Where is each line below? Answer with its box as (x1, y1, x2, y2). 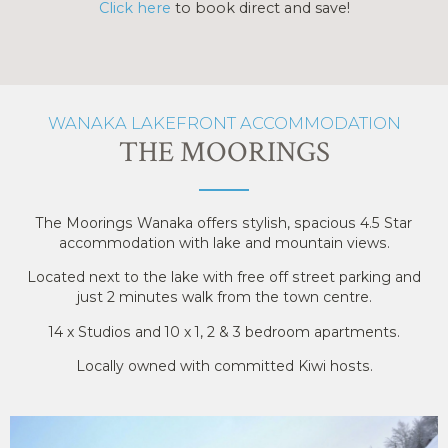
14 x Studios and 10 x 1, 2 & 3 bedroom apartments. (48, 322, 400, 341)
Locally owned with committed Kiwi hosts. (75, 356, 373, 375)
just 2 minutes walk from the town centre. (76, 288, 372, 307)
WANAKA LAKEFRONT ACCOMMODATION (47, 112, 401, 133)
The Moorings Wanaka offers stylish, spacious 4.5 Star (36, 213, 412, 232)
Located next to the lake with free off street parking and (27, 268, 421, 287)
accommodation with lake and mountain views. (58, 233, 390, 252)
